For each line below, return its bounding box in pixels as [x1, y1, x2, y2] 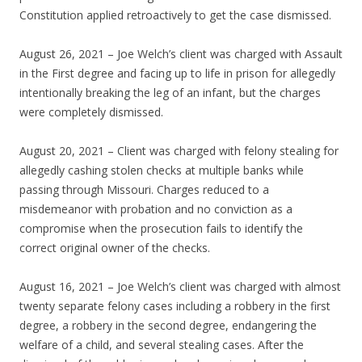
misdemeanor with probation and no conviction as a [19, 201, 293, 217]
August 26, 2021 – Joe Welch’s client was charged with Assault [19, 46, 343, 62]
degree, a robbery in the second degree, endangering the [19, 318, 317, 334]
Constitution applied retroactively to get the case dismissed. [19, 7, 331, 23]
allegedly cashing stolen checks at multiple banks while [19, 162, 304, 179]
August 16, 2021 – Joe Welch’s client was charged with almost [19, 279, 341, 295]
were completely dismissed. [19, 104, 163, 120]
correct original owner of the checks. [19, 240, 210, 256]
